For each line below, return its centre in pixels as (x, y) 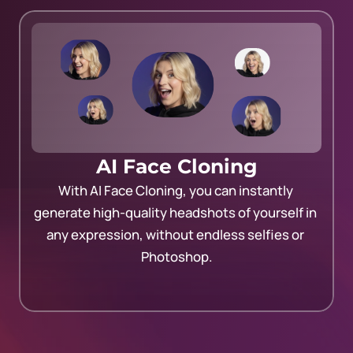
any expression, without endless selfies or (175, 234)
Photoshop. (176, 256)
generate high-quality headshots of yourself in (175, 212)
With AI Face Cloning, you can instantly (175, 190)
